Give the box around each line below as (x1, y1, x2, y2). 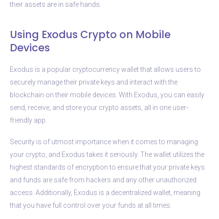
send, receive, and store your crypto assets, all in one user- (10, 103, 188, 111)
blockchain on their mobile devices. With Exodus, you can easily (10, 90, 204, 99)
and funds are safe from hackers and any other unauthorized (10, 175, 197, 184)
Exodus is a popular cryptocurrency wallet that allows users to (10, 65, 201, 73)
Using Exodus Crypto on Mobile (10, 27, 171, 42)
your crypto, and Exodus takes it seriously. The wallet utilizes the (10, 150, 204, 158)
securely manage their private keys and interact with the (10, 78, 177, 86)
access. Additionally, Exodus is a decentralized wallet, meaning (10, 188, 200, 197)
